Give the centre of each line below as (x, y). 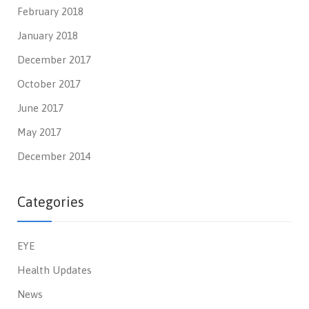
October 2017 (49, 84)
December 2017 (54, 60)
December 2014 (54, 156)
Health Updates (54, 270)
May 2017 (39, 132)
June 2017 (40, 108)
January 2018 (48, 36)
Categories (51, 202)
